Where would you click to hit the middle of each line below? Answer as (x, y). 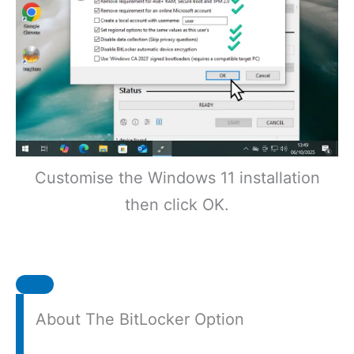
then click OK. (177, 205)
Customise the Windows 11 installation (177, 178)
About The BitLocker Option (140, 320)
